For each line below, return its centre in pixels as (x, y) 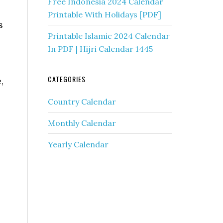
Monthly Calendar (82, 123)
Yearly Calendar (78, 144)
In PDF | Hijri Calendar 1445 (100, 49)
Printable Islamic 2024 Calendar (109, 36)
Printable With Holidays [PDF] (105, 14)
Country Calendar (82, 102)
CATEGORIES (67, 79)
